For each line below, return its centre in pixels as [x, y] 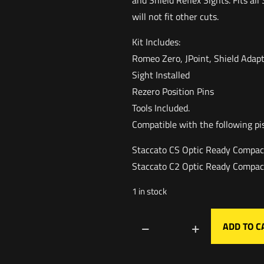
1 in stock [149, 192]
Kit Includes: [156, 42]
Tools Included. [161, 108]
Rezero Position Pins [173, 92]
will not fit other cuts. [175, 17]
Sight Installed [161, 75]
